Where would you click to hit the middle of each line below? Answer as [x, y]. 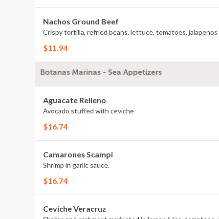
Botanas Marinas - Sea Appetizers [101, 72]
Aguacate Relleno [75, 100]
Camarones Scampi [78, 154]
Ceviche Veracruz [75, 208]
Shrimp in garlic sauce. [76, 165]
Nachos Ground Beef [81, 21]
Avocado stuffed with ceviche [88, 111]
